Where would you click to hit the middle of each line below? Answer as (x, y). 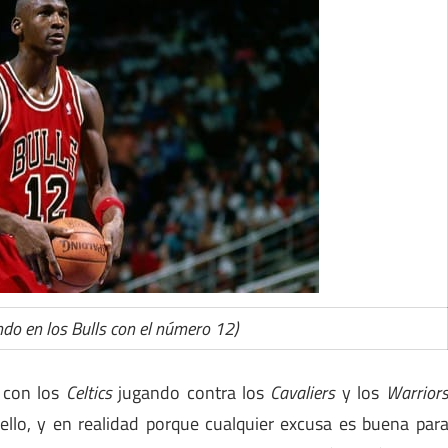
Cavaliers (303, 393)
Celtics (88, 393)
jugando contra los (191, 393)
